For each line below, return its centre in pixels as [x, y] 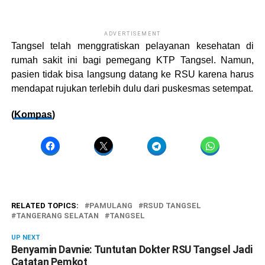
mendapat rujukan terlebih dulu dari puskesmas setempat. [132, 88]
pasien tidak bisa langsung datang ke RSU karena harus [132, 74]
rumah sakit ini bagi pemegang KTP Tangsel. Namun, [132, 60]
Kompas [33, 114]
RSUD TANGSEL [172, 205]
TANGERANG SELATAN [57, 215]
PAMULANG [111, 205]
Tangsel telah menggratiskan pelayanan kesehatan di [132, 46]
